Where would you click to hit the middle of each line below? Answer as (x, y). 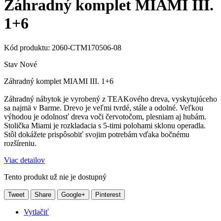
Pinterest (108, 195)
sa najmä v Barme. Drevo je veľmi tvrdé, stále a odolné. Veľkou (104, 108)
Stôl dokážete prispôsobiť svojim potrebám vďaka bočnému (97, 135)
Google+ (73, 195)
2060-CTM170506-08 (87, 47)
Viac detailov (24, 160)
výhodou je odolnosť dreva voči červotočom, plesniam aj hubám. (105, 117)
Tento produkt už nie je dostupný (55, 177)
